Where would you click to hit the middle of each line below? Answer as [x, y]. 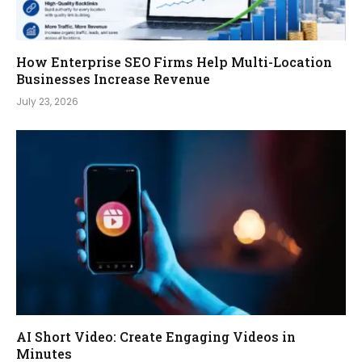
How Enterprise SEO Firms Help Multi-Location [174, 61]
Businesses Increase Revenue [113, 78]
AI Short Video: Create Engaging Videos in [156, 337]
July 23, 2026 [47, 101]
